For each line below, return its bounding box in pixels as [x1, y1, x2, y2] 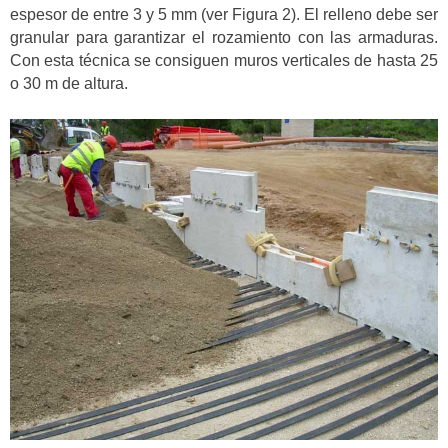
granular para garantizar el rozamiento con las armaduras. [10, 29, 438, 47]
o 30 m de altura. [10, 75, 128, 93]
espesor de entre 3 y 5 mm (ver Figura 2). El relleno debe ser [10, 6, 438, 24]
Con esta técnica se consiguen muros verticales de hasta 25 [10, 52, 438, 70]
